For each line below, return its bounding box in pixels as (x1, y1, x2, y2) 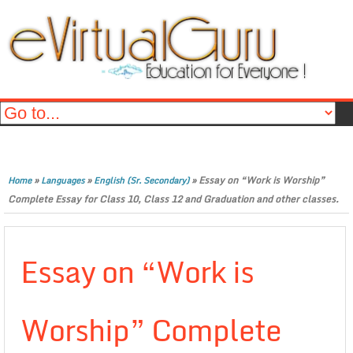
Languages (41, 173, 84, 188)
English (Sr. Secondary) (94, 173, 189, 188)
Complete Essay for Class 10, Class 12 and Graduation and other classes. (8, 191, 339, 206)
